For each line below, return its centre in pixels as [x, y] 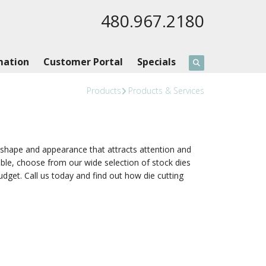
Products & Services [166, 91]
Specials [156, 62]
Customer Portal [83, 62]
